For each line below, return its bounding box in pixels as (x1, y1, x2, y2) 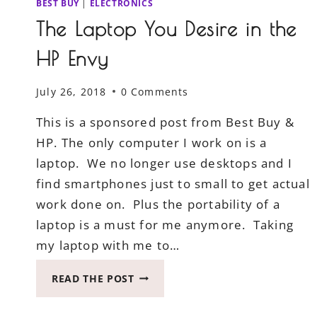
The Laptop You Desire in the (36, 17, 297, 41)
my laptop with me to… (36, 236, 180, 253)
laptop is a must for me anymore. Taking (36, 216, 294, 233)
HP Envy (36, 47, 109, 71)
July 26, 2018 (36, 84, 107, 98)
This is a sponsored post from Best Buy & (36, 113, 295, 130)
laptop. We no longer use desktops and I (36, 154, 293, 171)
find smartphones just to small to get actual (36, 175, 310, 192)
